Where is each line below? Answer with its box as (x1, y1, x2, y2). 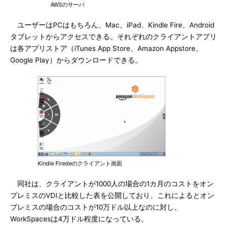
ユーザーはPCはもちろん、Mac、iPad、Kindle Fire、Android (10, 21, 214, 29)
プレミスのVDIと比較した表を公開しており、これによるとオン (10, 191, 214, 199)
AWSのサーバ (50, 1, 84, 8)
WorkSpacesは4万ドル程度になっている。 (10, 215, 148, 223)
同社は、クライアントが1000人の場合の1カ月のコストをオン (10, 180, 214, 188)
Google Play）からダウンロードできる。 (10, 56, 142, 64)
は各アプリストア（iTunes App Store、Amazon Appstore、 (10, 44, 203, 52)
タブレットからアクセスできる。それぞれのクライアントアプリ (10, 33, 217, 41)
